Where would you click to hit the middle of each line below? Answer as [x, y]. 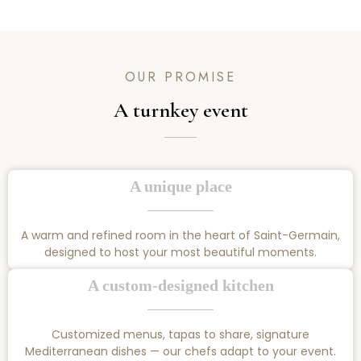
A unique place [180, 187]
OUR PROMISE [180, 77]
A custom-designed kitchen [180, 286]
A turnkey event [180, 110]
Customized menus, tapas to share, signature [180, 335]
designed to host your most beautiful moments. [180, 253]
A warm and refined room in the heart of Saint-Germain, [180, 236]
